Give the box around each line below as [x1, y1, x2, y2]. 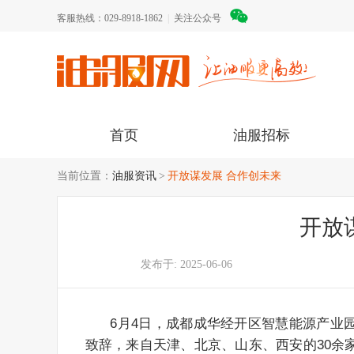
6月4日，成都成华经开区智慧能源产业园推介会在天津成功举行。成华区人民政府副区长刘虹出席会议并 [85, 316, 111, 332]
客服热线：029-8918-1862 [57, 13, 163, 24]
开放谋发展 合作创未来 [167, 170, 281, 182]
